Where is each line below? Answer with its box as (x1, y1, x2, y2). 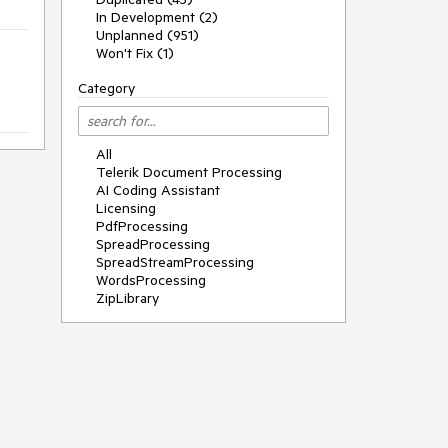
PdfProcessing (96, 217, 188, 235)
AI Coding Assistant (96, 181, 220, 199)
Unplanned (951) (96, 26, 199, 44)
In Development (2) (96, 8, 218, 26)
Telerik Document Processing (96, 163, 282, 181)
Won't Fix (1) (96, 44, 174, 62)
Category (78, 79, 135, 97)
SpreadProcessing (96, 235, 210, 253)
